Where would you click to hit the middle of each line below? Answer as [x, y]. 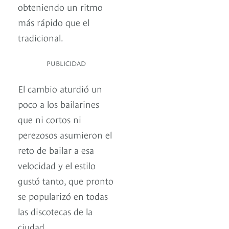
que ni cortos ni [50, 119]
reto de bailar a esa [56, 150]
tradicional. [41, 37]
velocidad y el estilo [57, 165]
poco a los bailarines [59, 104]
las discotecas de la [55, 211]
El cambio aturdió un [60, 88]
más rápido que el [54, 22]
